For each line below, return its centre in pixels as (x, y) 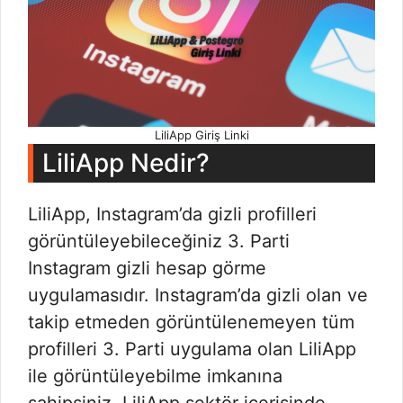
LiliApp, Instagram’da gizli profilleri (172, 215)
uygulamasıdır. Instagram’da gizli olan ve (198, 296)
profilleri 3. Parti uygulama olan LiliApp (192, 349)
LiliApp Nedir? (126, 163)
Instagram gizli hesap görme (147, 269)
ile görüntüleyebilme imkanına (155, 376)
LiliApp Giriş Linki (201, 135)
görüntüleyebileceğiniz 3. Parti (159, 242)
